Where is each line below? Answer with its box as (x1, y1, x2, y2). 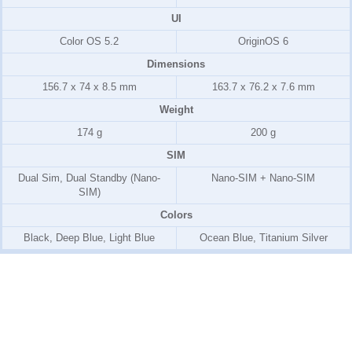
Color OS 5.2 (60, 35, 119, 47)
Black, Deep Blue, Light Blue (24, 232, 155, 244)
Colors (159, 209, 192, 221)
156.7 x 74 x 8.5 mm (42, 81, 137, 93)
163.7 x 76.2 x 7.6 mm (211, 81, 315, 93)
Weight (159, 104, 193, 115)
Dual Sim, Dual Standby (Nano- (18, 172, 160, 184)
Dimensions (147, 58, 205, 70)
